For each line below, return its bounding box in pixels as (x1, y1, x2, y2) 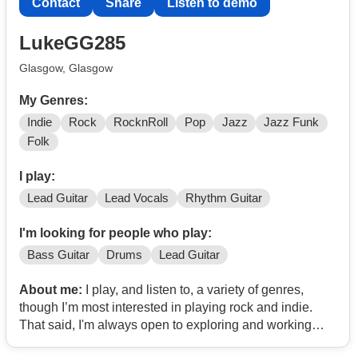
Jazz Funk (264, 116, 320, 129)
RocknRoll (113, 116, 168, 129)
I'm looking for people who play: (19, 225, 212, 240)
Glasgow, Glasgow (19, 61, 113, 74)
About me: (19, 282, 82, 296)
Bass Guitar (27, 248, 90, 261)
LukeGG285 (19, 31, 125, 54)
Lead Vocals (105, 191, 169, 205)
